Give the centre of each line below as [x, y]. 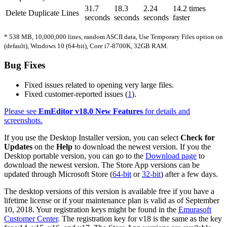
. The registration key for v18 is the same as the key [140, 218]
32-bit [151, 174]
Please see [21, 111]
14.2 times [189, 9]
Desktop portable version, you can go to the [75, 156]
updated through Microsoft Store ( [58, 174]
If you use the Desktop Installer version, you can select [92, 137]
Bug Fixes [25, 65]
